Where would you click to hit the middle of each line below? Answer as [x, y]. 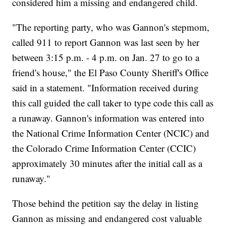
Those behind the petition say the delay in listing [106, 203]
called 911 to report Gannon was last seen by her [106, 42]
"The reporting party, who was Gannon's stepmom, [111, 27]
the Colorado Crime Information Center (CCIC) [104, 148]
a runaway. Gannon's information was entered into [108, 118]
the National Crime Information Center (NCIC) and [111, 133]
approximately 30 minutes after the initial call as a [107, 163]
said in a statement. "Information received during [106, 88]
